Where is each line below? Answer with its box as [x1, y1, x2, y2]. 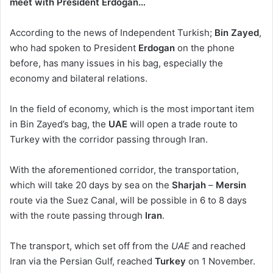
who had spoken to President [10, 41, 138, 54]
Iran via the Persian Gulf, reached [10, 255, 155, 267]
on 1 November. [186, 255, 255, 267]
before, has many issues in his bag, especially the [10, 57, 223, 69]
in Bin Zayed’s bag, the [10, 118, 108, 130]
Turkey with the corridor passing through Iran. [10, 133, 208, 145]
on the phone [175, 41, 235, 54]
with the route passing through [10, 209, 145, 221]
